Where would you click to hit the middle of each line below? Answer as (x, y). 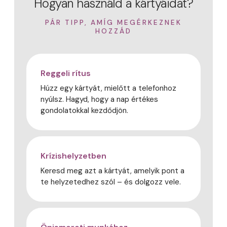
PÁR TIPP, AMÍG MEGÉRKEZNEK (113, 22)
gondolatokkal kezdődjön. (84, 110)
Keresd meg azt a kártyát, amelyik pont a (112, 171)
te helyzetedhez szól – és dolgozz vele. (111, 182)
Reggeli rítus (66, 73)
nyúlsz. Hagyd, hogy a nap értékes (99, 99)
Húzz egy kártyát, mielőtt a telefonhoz (108, 88)
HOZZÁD (113, 31)
